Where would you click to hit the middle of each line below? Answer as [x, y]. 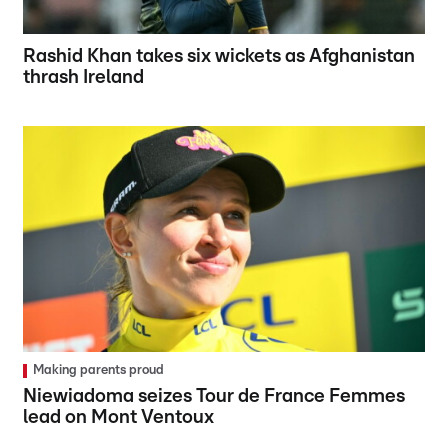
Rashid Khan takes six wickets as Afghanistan [219, 57]
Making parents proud [99, 371]
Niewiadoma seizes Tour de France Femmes [214, 397]
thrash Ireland [84, 78]
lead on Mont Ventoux [119, 418]
